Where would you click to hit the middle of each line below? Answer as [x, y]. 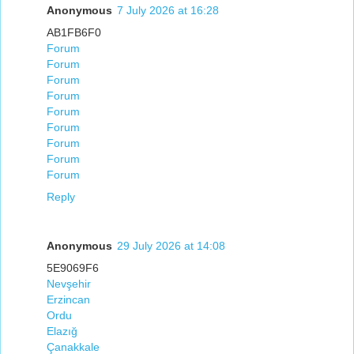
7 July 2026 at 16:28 [168, 10]
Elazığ [62, 331]
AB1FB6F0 [74, 32]
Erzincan [68, 299]
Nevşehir [69, 283]
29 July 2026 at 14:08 [171, 245]
